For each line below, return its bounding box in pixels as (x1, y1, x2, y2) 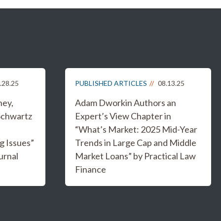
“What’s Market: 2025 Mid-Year (75, 124, 197, 135)
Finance (75, 164, 106, 175)
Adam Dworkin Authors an (75, 97, 176, 108)
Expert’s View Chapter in (75, 110, 171, 121)
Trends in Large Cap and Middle (75, 137, 196, 148)
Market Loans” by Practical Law (75, 150, 196, 161)
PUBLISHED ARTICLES (75, 79, 147, 87)
